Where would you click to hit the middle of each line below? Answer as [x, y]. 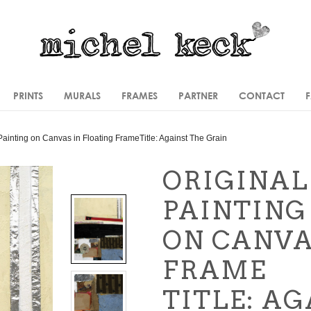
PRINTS [28, 95]
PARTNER [198, 95]
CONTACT [261, 95]
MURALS [82, 95]
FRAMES [139, 95]
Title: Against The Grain [183, 138]
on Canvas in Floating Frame [84, 138]
